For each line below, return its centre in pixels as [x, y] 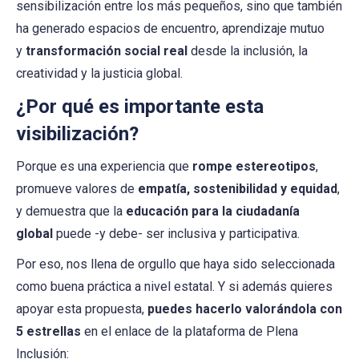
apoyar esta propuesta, [82, 309]
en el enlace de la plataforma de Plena [190, 331]
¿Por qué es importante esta [140, 106]
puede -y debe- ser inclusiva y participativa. [176, 233]
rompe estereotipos [254, 166]
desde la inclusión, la [248, 50]
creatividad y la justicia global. [99, 73]
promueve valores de [77, 188]
